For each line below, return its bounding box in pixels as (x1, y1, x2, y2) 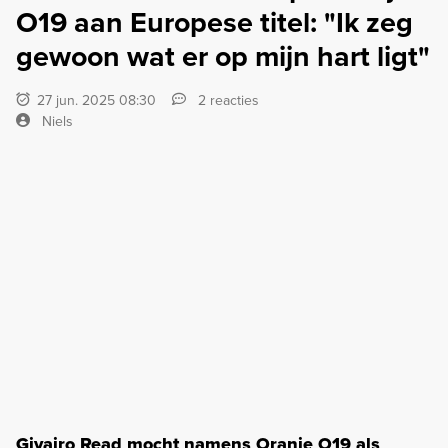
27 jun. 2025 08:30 (33, 89, 157, 110)
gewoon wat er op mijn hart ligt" (16, 34, 430, 77)
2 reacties (194, 89, 260, 110)
